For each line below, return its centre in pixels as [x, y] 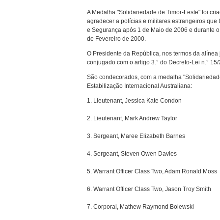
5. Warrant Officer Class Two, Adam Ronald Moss [152, 172]
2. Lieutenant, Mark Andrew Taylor [132, 119]
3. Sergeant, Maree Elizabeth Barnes [136, 136]
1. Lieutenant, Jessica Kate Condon [134, 101]
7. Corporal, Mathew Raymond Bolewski [140, 207]
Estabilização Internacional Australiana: [139, 86]
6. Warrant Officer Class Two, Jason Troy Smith [149, 189]
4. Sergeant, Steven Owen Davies [132, 154]
